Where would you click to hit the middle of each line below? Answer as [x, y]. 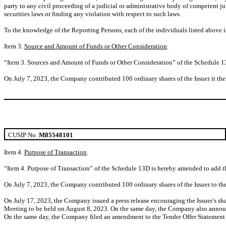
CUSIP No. [22, 135]
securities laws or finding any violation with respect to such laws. [93, 14]
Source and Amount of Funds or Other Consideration [96, 46]
